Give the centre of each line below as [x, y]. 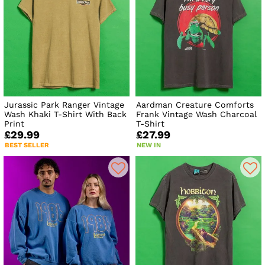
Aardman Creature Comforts [195, 105]
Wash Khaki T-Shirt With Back [65, 114]
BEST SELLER [27, 146]
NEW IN [149, 146]
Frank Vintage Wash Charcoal [197, 114]
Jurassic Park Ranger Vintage [64, 105]
